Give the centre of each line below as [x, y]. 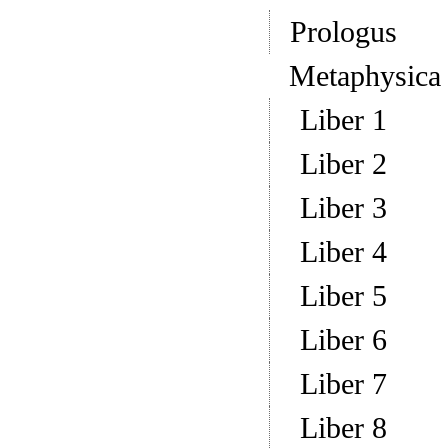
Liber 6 [343, 340]
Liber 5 [343, 296]
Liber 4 [343, 252]
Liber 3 [343, 208]
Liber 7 [343, 384]
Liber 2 [343, 164]
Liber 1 [343, 120]
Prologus [343, 32]
